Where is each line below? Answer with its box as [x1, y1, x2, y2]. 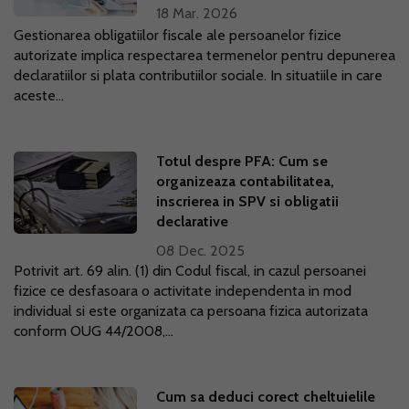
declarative [156, 213, 229, 230]
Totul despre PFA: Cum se [156, 152, 329, 170]
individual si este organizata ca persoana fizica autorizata [14, 302, 368, 320]
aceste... [14, 87, 64, 104]
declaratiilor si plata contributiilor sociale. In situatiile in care [14, 67, 383, 84]
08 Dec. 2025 [156, 242, 246, 259]
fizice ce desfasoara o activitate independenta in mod [14, 282, 351, 299]
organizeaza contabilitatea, [156, 173, 335, 190]
